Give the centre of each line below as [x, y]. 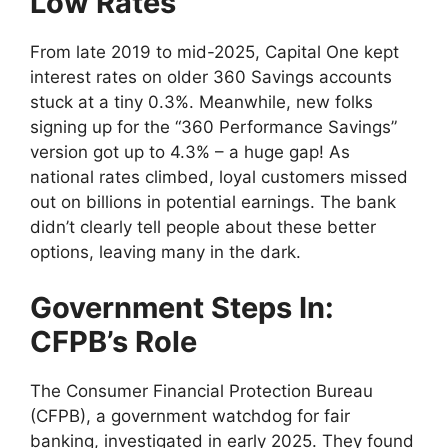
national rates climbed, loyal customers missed [219, 177]
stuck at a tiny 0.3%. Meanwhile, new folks [201, 102]
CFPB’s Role [113, 341]
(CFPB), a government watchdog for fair [190, 415]
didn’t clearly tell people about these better [203, 227]
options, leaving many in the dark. [165, 252]
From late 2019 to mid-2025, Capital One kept [214, 52]
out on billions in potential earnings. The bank [213, 202]
